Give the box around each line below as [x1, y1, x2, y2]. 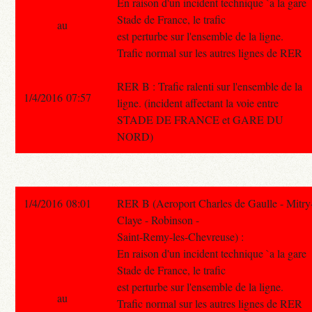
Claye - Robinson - [117, 212, 200, 227]
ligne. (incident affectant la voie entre [117, 95, 279, 110]
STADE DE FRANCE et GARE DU [117, 111, 284, 127]
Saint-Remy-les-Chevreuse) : [117, 228, 244, 244]
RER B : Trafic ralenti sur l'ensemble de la [117, 78, 303, 93]
